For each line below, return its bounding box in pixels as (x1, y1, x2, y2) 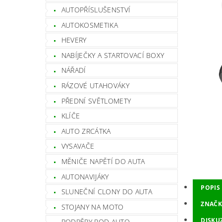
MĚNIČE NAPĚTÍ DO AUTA (61, 156, 145, 166)
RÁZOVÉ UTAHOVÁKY (61, 80, 129, 90)
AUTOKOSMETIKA (61, 20, 118, 30)
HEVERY (61, 35, 87, 45)
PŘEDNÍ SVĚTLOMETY (61, 96, 131, 106)
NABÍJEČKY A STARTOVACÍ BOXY (61, 50, 165, 60)
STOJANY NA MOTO (61, 202, 124, 212)
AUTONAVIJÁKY (61, 171, 109, 181)
